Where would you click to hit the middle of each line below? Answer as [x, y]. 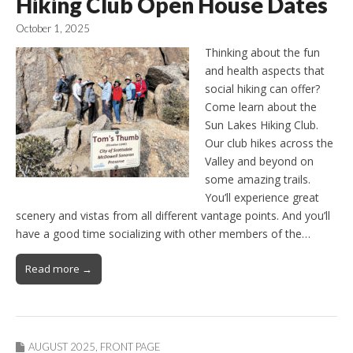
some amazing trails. [258, 179]
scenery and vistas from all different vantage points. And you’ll [173, 215]
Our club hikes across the [269, 143]
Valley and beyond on [259, 161]
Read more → [59, 268]
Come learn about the [261, 106]
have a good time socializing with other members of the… [163, 233]
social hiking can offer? [262, 88]
